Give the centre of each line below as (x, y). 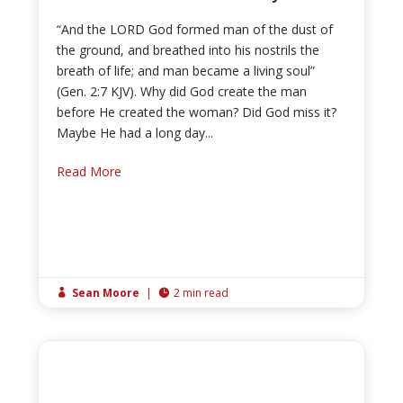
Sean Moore (106, 293)
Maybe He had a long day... (135, 133)
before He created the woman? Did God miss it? (197, 112)
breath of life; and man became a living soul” (186, 71)
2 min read (201, 293)
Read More (90, 172)
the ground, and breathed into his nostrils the (188, 50)
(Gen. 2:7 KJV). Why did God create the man (182, 92)
